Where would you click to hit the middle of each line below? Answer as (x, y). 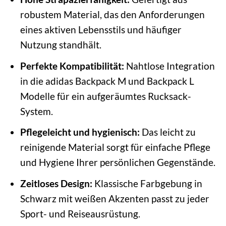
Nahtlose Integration (169, 66)
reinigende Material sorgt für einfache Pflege (115, 147)
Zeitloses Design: (56, 183)
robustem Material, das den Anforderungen (112, 15)
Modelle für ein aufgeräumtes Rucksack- (105, 96)
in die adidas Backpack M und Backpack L (107, 81)
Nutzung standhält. (61, 45)
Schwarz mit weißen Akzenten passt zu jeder (115, 198)
